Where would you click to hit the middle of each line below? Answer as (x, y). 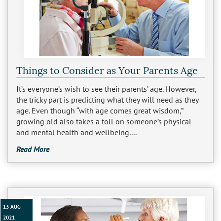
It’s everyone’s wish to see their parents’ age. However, (106, 89)
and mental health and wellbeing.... (76, 132)
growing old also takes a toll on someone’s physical (104, 122)
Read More (33, 149)
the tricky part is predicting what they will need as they (107, 100)
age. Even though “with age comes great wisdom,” (99, 111)
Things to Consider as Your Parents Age (107, 71)
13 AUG (12, 207)
